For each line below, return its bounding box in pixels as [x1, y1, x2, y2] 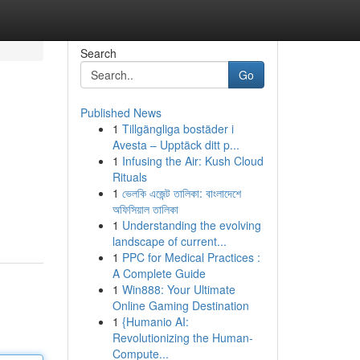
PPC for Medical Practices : [121, 249, 260, 265]
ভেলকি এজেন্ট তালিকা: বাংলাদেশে [121, 185, 241, 201]
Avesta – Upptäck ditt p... [112, 137, 239, 153]
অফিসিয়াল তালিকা [112, 201, 178, 217]
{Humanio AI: [121, 313, 189, 329]
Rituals [112, 169, 147, 185]
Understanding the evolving [121, 217, 261, 233]
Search [80, 45, 117, 61]
